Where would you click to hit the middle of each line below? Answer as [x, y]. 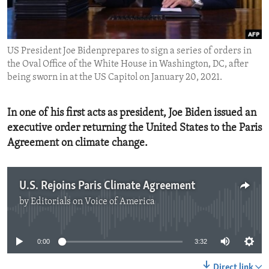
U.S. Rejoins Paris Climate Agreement [107, 186]
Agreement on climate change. [77, 144]
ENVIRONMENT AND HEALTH [80, 11]
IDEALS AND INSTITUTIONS [77, 33]
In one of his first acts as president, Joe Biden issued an [132, 113]
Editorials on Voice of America [93, 202]
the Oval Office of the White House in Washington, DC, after [128, 65]
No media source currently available [139, 209]
